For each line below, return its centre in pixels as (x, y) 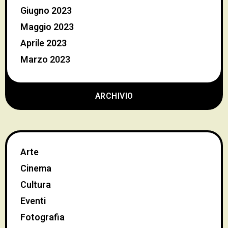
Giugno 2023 (46, 11)
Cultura (36, 185)
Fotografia (42, 217)
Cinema (36, 168)
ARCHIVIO (114, 96)
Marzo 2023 (45, 60)
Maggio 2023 (47, 27)
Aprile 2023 (44, 43)
